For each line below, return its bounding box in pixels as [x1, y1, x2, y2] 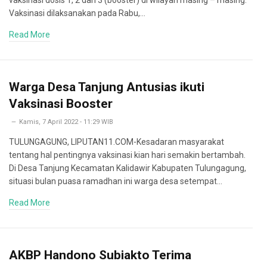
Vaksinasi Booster [9, 97, 113, 111]
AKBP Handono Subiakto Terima [9, 248, 191, 262]
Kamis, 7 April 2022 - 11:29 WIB [19, 118, 113, 126]
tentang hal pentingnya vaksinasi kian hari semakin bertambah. [9, 150, 246, 160]
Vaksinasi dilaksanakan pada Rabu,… [9, 8, 145, 18]
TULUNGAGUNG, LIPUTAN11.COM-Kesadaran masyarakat [9, 137, 224, 147]
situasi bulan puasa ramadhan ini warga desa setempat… [9, 176, 222, 186]
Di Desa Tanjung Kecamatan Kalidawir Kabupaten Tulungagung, [9, 163, 246, 173]
